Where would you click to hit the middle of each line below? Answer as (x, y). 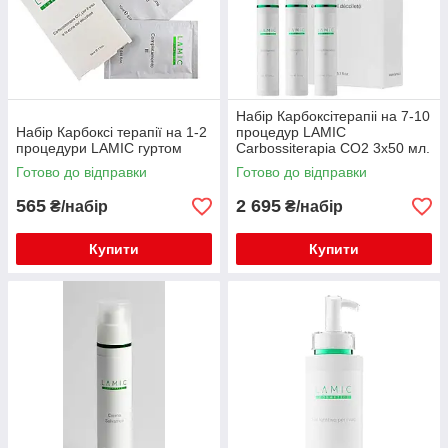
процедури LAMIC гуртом (99, 148)
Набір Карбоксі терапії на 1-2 (111, 132)
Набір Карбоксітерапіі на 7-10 (333, 116)
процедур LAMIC (291, 132)
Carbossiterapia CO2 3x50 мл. (333, 148)
